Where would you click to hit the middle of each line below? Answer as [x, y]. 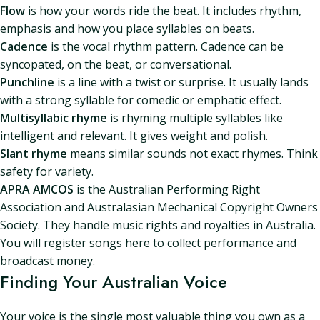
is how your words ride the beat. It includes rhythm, [163, 11]
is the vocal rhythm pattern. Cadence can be [166, 46]
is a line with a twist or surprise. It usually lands [181, 82]
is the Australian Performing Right [167, 189]
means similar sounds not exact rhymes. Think [192, 154]
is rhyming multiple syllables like [195, 118]
